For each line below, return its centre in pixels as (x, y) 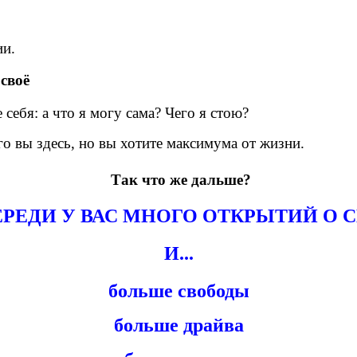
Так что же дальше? (181, 179)
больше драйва (178, 325)
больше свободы (178, 290)
